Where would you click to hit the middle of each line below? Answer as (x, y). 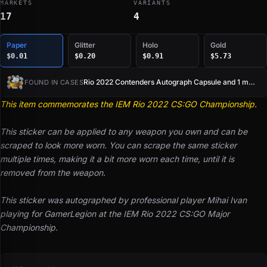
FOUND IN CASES (54, 82)
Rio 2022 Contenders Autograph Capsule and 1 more (252, 82)
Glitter (85, 45)
